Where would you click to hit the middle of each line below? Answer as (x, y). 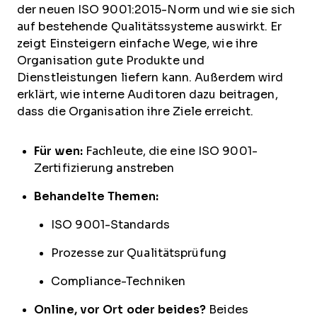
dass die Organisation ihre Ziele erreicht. (136, 112)
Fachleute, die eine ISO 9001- (170, 151)
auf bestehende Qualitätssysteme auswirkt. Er (150, 27)
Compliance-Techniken (118, 282)
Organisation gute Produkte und (111, 61)
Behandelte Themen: (96, 197)
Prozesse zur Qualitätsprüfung (139, 253)
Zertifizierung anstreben (104, 168)
